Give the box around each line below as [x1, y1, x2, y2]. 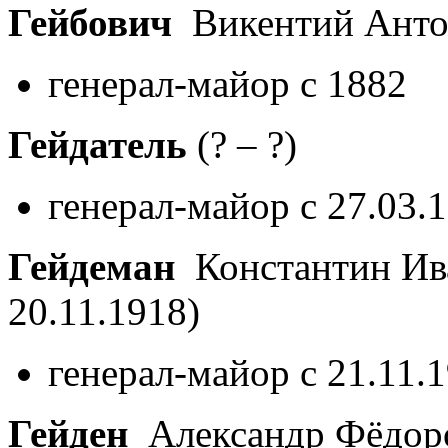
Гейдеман [8, 244, 175, 288]
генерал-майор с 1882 [48, 61, 407, 105]
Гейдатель [8, 122, 187, 166]
